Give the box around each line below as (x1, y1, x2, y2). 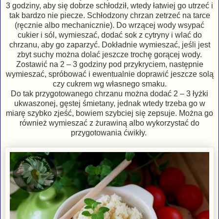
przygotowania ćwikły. (70, 128, 149, 137)
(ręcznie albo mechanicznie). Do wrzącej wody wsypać (15, 21, 204, 29)
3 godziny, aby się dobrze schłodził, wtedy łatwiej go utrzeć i (6, 1, 213, 10)
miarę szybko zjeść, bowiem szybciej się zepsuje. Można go (6, 109, 213, 117)
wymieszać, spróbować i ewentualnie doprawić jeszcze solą (5, 69, 214, 78)
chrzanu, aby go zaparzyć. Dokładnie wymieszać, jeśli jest (9, 40, 210, 49)
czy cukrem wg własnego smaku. (52, 79, 167, 88)
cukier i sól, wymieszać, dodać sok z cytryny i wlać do (17, 30, 202, 39)
